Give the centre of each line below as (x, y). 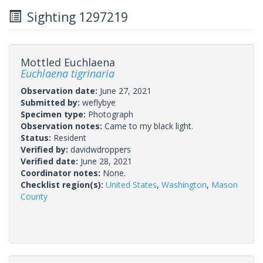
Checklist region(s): (63, 184)
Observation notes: (63, 126)
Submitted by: (51, 102)
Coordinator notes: (62, 173)
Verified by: (45, 149)
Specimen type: (54, 114)
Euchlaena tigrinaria (68, 73)
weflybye (99, 102)
